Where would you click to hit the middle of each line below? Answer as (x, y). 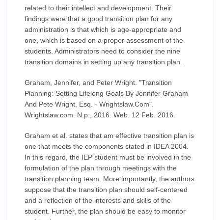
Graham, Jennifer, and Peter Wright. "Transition (98, 82)
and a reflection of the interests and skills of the (98, 200)
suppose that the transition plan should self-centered (106, 190)
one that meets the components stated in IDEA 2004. (107, 146)
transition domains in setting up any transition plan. (103, 62)
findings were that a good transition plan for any (98, 19)
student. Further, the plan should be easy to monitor (105, 211)
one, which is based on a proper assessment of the (104, 40)
